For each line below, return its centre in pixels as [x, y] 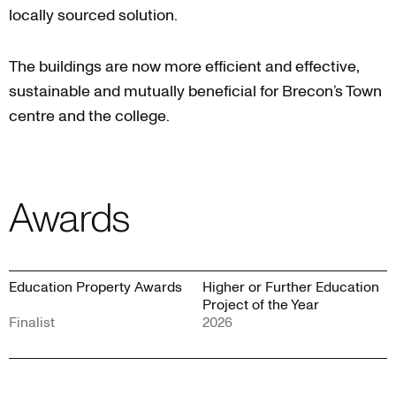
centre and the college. [89, 116]
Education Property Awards [95, 287]
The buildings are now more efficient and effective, [184, 66]
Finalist [32, 322]
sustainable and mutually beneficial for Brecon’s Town [195, 91]
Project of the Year [261, 305]
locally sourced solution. [93, 15]
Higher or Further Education [291, 287]
